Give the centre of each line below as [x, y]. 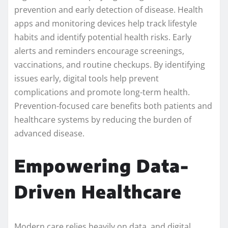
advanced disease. [49, 134]
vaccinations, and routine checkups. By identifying [110, 65]
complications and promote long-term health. [102, 92]
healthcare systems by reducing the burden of [103, 120]
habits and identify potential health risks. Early [103, 37]
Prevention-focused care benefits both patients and [113, 106]
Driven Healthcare [98, 192]
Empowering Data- [102, 166]
